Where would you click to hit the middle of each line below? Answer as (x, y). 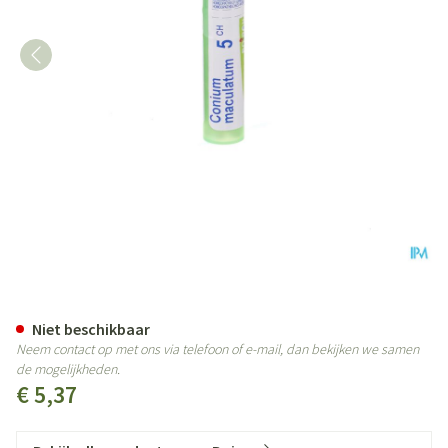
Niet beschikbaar (91, 329)
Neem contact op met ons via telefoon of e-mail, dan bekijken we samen (217, 349)
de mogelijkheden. (68, 369)
